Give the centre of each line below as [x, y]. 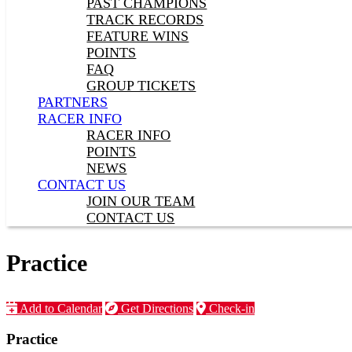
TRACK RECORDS [145, 20]
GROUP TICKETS [141, 86]
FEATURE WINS [138, 36]
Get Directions [156, 308]
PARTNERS [73, 102]
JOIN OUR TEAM [141, 201]
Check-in [230, 308]
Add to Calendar [60, 308]
